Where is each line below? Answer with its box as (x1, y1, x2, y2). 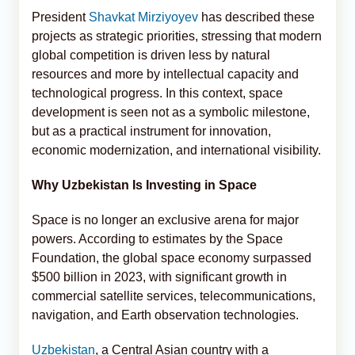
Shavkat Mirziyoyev (89, 10, 198, 24)
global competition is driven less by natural (32, 48, 270, 62)
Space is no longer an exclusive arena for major (32, 212, 299, 227)
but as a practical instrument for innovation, (32, 124, 271, 138)
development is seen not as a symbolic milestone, (32, 105, 310, 119)
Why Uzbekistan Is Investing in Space (32, 177, 257, 192)
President (32, 10, 89, 24)
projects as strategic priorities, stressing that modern (32, 29, 322, 43)
